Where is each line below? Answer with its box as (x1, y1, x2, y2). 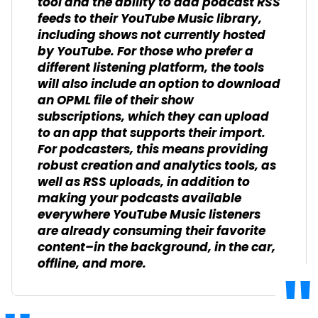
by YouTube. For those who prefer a (38, 41, 253, 62)
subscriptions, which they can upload (38, 106, 269, 128)
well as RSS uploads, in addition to (38, 172, 250, 193)
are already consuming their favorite (38, 221, 265, 242)
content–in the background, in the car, (38, 237, 275, 258)
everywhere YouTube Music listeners (38, 204, 261, 226)
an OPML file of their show (38, 90, 194, 111)
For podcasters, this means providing (38, 139, 268, 160)
